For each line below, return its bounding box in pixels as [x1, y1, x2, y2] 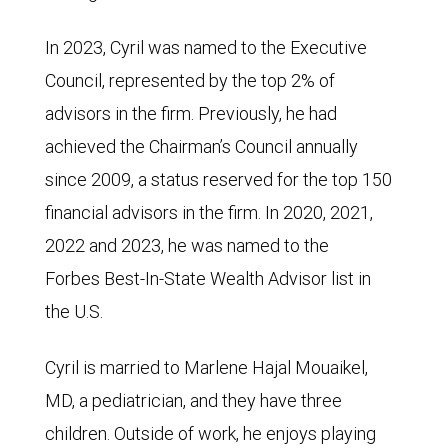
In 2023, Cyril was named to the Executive [45, 36, 367, 59]
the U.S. [45, 300, 103, 323]
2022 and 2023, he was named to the [45, 234, 329, 257]
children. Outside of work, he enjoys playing [45, 422, 376, 445]
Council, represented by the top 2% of [45, 69, 335, 92]
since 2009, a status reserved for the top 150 [45, 168, 392, 191]
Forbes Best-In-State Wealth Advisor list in [45, 267, 371, 290]
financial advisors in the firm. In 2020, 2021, [45, 201, 373, 224]
